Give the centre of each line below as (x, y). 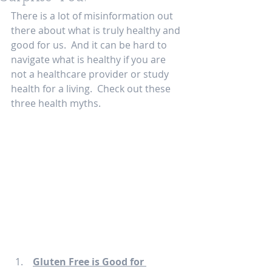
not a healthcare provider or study (91, 74)
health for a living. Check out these (92, 89)
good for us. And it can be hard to (90, 45)
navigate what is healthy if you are (90, 59)
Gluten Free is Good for (90, 262)
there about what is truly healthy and (97, 30)
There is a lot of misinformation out (93, 16)
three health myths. (57, 103)
